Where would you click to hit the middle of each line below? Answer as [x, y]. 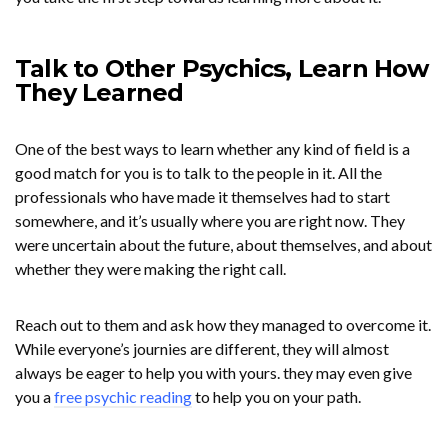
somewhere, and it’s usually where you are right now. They [210, 221]
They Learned [99, 93]
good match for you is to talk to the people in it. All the [198, 173]
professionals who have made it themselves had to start [202, 197]
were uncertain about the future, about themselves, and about [223, 245]
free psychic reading [123, 397]
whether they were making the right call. [150, 269]
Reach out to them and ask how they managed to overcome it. [223, 325]
